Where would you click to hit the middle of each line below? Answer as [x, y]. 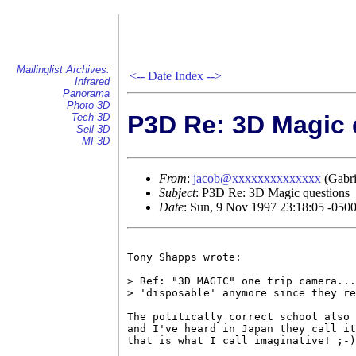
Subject [177, 192]
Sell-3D [93, 129]
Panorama [86, 93]
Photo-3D [88, 105]
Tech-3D [91, 117]
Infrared [92, 81]
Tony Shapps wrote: [184, 257]
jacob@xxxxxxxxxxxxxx [257, 178]
